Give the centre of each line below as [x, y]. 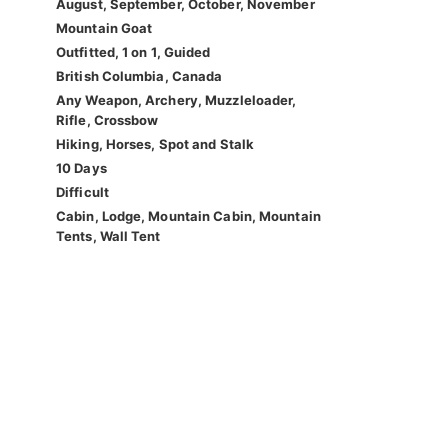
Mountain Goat [104, 28]
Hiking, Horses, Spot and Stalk [155, 144]
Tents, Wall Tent [108, 236]
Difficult [82, 192]
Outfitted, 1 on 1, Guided [133, 52]
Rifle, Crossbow [107, 120]
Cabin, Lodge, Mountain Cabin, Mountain [188, 216]
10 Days [81, 168]
